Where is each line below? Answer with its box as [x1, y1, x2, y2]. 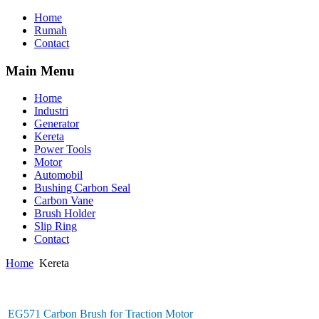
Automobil [34, 169, 83, 182]
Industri [34, 105, 68, 117]
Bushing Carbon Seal [34, 182, 130, 194]
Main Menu [6, 63, 75, 78]
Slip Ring [34, 220, 77, 233]
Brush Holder [34, 207, 95, 220]
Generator [34, 117, 79, 130]
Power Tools [34, 143, 91, 156]
